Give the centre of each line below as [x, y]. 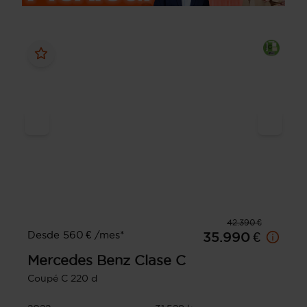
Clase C [160, 261]
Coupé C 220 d [62, 279]
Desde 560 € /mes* [76, 235]
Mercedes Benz [79, 261]
